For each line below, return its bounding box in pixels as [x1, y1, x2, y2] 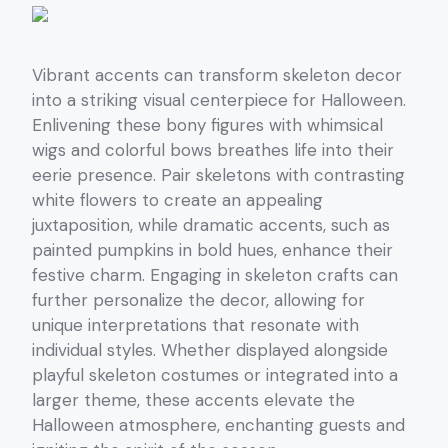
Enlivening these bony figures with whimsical [32, 114, 383, 137]
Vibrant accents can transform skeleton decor [32, 64, 402, 87]
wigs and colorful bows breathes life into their [32, 139, 394, 162]
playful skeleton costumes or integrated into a [32, 364, 398, 387]
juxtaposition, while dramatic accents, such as [32, 214, 390, 237]
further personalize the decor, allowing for [32, 289, 365, 312]
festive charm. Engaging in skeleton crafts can [32, 264, 398, 287]
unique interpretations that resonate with [32, 314, 359, 337]
